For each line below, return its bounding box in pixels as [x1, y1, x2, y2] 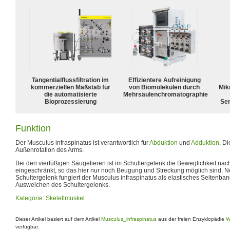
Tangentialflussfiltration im [32, 76, 109, 84]
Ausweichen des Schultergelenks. [15, 181, 110, 188]
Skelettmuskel [46, 194, 85, 202]
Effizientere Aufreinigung [128, 76, 201, 84]
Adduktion [191, 139, 219, 146]
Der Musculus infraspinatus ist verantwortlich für [15, 139, 149, 146]
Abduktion [149, 139, 178, 146]
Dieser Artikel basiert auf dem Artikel [15, 216, 101, 222]
